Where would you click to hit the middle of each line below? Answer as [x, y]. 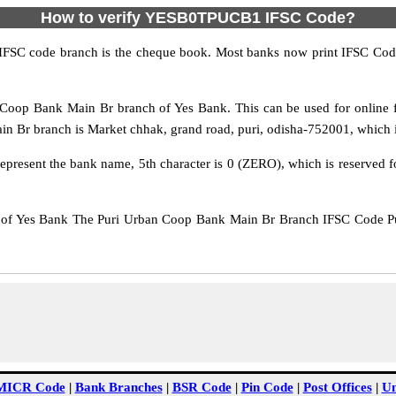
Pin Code [267, 387]
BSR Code [202, 387]
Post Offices [337, 387]
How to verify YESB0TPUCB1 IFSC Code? [198, 18]
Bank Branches [118, 387]
